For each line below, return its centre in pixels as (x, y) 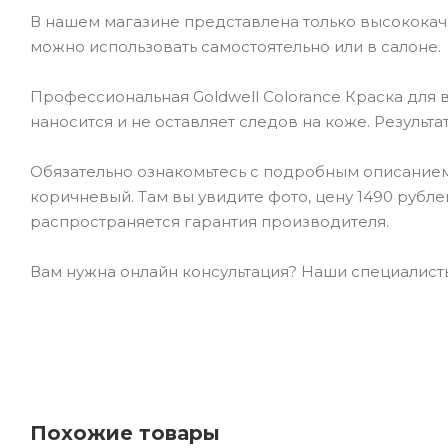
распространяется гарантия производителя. (209, 221)
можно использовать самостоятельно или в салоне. (235, 46)
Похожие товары (125, 432)
